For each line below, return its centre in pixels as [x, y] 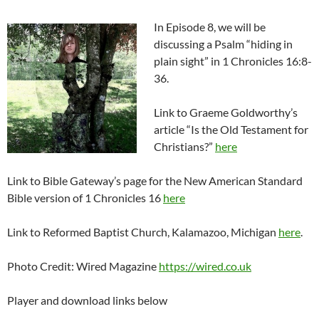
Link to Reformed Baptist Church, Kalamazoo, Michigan [143, 232]
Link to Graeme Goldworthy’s [226, 112]
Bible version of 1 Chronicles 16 [85, 198]
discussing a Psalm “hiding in [223, 44]
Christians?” [184, 146]
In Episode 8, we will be [210, 27]
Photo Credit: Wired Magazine [83, 266]
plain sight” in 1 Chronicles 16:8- [233, 61]
